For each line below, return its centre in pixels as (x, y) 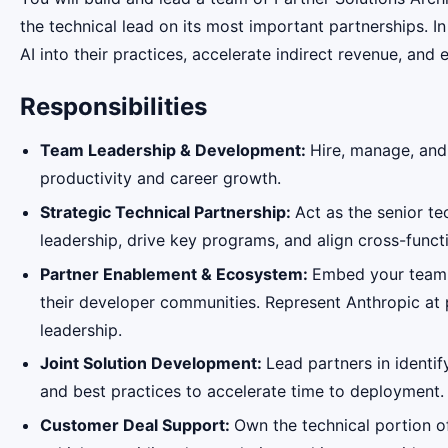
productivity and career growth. (160, 178)
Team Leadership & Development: (175, 150)
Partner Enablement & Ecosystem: (176, 273)
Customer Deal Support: (137, 424)
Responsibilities (113, 106)
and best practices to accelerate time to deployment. (242, 391)
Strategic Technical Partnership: (167, 211)
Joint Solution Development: (153, 363)
